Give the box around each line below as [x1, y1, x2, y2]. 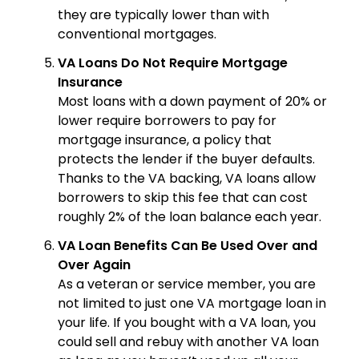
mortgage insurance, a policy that [58, 131, 272, 150]
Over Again [58, 256, 131, 275]
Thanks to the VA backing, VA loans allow [58, 169, 316, 188]
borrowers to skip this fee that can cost [58, 188, 308, 208]
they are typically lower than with [58, 6, 269, 25]
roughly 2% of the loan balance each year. [58, 208, 321, 227]
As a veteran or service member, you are [58, 275, 316, 294]
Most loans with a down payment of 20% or [58, 92, 327, 111]
